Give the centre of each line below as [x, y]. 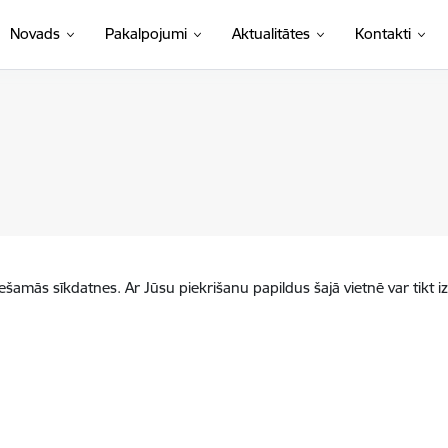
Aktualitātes [270, 33]
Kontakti [382, 33]
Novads [34, 33]
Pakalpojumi [145, 33]
